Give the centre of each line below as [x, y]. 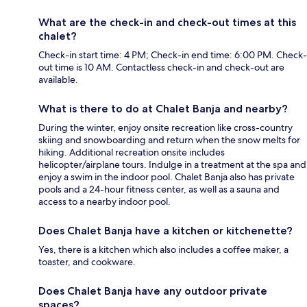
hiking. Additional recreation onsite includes [132, 152]
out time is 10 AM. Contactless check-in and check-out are [161, 67]
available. [58, 80]
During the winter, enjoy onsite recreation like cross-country [165, 128]
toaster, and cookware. [87, 262]
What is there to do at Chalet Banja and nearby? [163, 109]
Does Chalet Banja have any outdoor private [153, 291]
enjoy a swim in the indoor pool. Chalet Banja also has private [167, 177]
